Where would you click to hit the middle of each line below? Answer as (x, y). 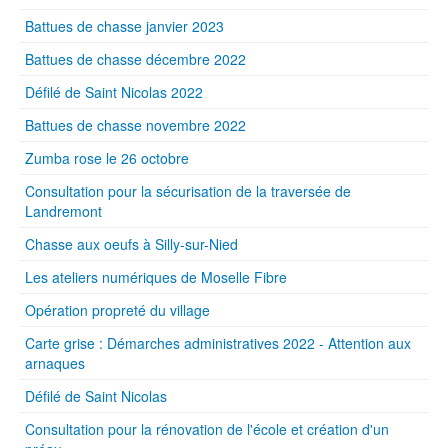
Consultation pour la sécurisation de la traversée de (188, 191)
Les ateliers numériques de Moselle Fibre (156, 277)
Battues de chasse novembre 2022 (135, 125)
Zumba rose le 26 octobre (107, 158)
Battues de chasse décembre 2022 (135, 59)
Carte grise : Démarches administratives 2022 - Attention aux (218, 343)
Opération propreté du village (117, 310)
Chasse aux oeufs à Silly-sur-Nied (131, 244)
